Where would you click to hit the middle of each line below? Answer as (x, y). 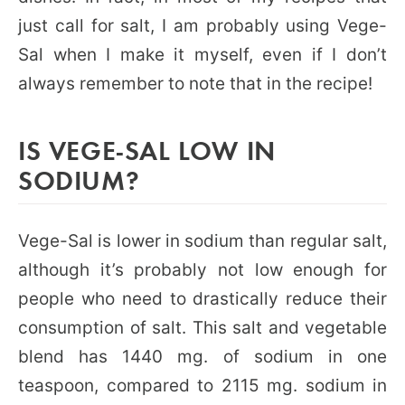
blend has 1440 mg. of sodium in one (202, 356)
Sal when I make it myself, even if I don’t (202, 54)
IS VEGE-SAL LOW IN (147, 149)
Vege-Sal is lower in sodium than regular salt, (202, 240)
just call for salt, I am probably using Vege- (202, 25)
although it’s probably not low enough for (202, 269)
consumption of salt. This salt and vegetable (202, 327)
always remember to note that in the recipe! (195, 83)
